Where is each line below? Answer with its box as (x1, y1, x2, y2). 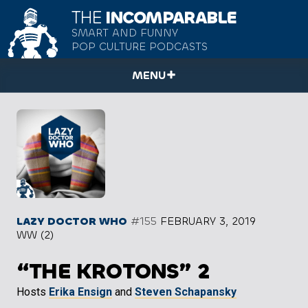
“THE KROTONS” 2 (16, 257, 209, 286)
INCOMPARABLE (101, 6, 236, 30)
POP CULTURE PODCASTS (71, 39, 208, 54)
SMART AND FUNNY (71, 25, 178, 41)
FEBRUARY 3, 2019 (160, 214, 256, 229)
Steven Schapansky (135, 285, 236, 299)
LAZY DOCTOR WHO (16, 214, 127, 229)
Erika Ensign (49, 285, 112, 299)
